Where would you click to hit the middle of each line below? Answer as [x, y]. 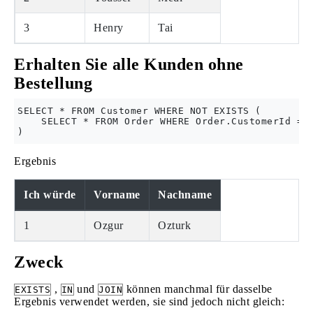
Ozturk [174, 225]
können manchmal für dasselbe [198, 289]
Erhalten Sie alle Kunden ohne [129, 64]
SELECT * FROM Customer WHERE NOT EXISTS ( [139, 111]
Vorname [117, 195]
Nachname [185, 195]
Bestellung [53, 83]
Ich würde [50, 195]
